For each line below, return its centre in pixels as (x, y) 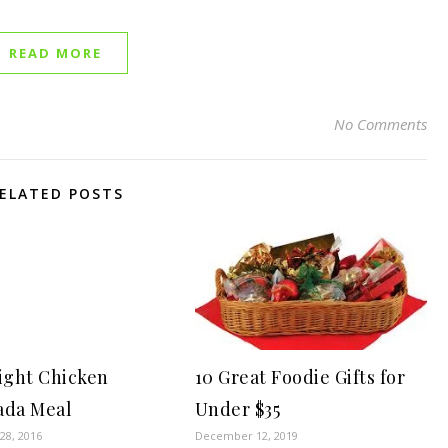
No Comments (380, 124)
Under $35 (237, 409)
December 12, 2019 (246, 435)
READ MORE (55, 53)
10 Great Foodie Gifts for (300, 377)
